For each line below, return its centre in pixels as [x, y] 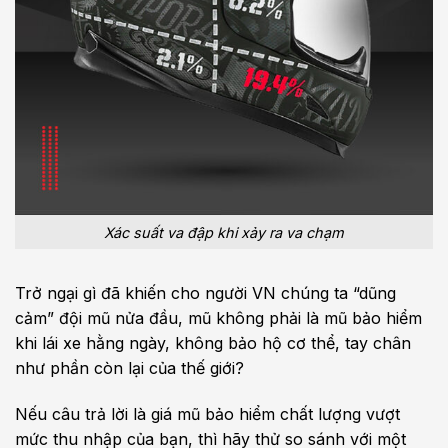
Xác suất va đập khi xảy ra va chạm [224, 232]
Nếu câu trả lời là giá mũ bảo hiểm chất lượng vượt [207, 414]
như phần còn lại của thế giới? [129, 368]
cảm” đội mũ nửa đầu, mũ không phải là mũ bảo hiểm [218, 318]
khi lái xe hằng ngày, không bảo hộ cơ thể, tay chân [213, 343]
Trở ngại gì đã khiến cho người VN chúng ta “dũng [205, 293]
